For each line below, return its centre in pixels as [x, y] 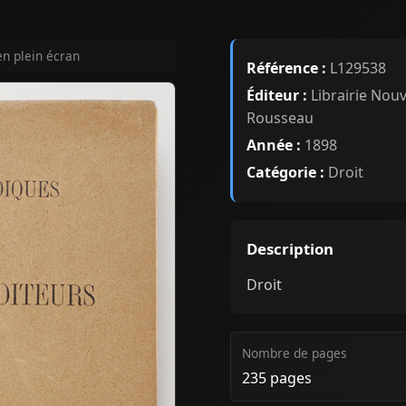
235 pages [277, 377]
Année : [274, 145]
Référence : [286, 68]
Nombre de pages [295, 353]
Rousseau [280, 117]
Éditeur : [277, 95]
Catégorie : [285, 172]
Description [290, 248]
